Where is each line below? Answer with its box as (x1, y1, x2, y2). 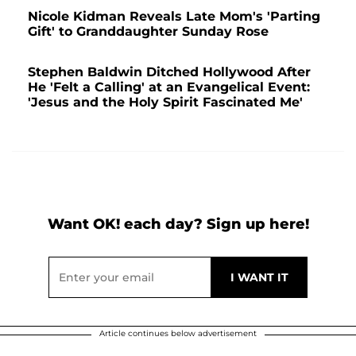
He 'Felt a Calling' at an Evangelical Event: (28, 79, 310, 95)
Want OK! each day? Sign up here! (47, 215, 309, 233)
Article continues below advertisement (99, 327, 257, 339)
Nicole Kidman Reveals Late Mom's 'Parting (28, 8, 320, 24)
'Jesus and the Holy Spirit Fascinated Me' (28, 94, 303, 110)
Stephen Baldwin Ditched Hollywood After (28, 64, 311, 79)
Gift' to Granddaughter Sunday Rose (28, 23, 269, 39)
